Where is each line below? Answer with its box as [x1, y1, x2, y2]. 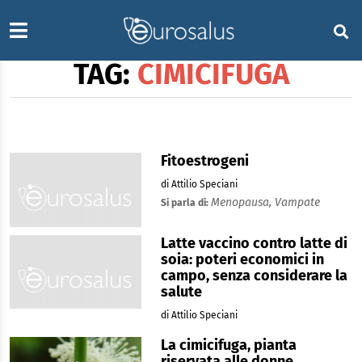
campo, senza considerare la [160, 266, 347, 284]
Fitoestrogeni [160, 152, 249, 170]
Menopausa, [210, 196, 275, 209]
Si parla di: [160, 197, 211, 208]
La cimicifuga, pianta [160, 335, 297, 354]
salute [160, 282, 202, 301]
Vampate [274, 196, 320, 209]
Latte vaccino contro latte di [160, 234, 347, 252]
